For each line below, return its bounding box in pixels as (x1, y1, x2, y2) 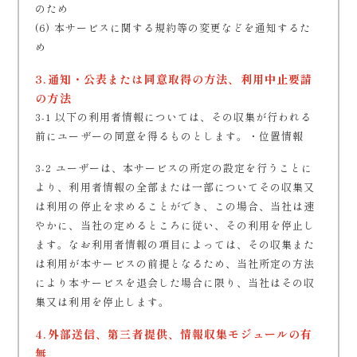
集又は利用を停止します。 (35, 294, 170, 309)
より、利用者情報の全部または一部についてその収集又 (35, 179, 316, 194)
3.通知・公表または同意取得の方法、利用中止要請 (35, 71, 313, 87)
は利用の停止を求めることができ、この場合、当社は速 (35, 198, 316, 214)
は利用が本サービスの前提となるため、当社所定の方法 (35, 256, 316, 271)
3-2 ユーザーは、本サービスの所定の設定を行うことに (35, 160, 313, 175)
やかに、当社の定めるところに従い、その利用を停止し (35, 218, 316, 233)
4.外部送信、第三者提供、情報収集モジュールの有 (35, 326, 313, 342)
